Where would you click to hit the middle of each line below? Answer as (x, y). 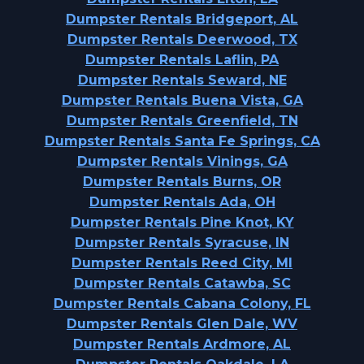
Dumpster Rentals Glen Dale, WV (182, 324)
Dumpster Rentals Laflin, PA (182, 60)
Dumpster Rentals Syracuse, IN (182, 243)
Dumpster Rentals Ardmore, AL (182, 344)
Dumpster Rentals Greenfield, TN (182, 121)
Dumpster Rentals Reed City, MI (182, 263)
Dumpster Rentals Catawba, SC (182, 283)
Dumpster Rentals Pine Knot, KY (182, 222)
